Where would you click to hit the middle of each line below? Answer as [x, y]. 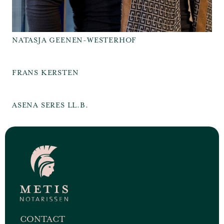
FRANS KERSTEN [45, 73]
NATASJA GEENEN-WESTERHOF [74, 40]
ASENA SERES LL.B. [50, 105]
